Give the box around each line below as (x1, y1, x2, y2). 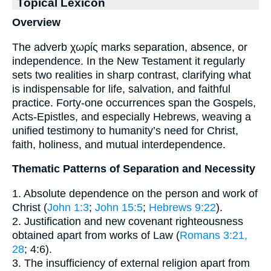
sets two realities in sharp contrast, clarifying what (12, 68, 251, 81)
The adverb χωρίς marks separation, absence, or (12, 41, 247, 53)
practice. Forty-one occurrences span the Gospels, (12, 96, 256, 109)
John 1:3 (47, 201, 89, 214)
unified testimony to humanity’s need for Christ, (12, 124, 238, 137)
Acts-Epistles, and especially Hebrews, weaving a (12, 110, 251, 123)
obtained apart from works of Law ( (12, 229, 180, 241)
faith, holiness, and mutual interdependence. (12, 138, 226, 151)
